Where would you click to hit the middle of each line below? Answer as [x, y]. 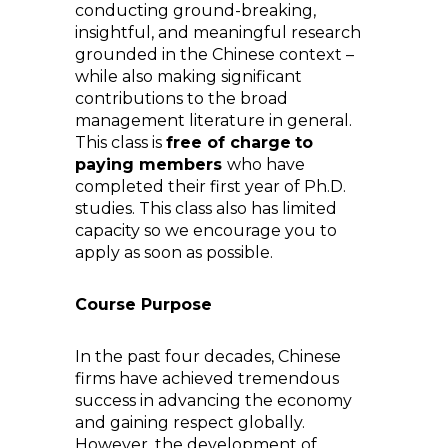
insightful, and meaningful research [218, 32]
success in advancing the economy [213, 400]
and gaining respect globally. [190, 422]
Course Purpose [143, 304]
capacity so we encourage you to [206, 230]
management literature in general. [213, 120]
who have [266, 164]
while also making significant [188, 76]
